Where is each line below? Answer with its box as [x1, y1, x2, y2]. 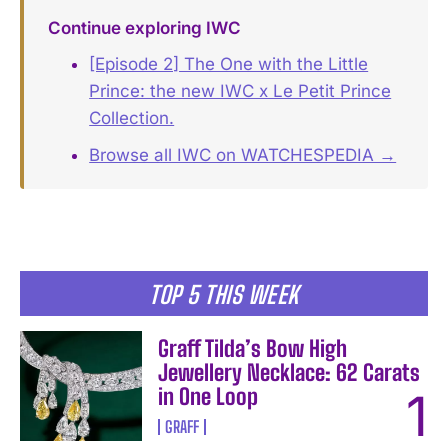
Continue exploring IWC [47, 18, 241, 39]
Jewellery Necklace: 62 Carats [158, 358, 421, 386]
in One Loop [158, 382, 259, 410]
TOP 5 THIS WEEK [149, 279, 299, 309]
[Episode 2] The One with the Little [89, 53, 369, 74]
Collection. [89, 107, 175, 128]
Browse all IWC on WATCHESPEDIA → [89, 144, 397, 165]
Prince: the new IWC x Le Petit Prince [89, 80, 392, 101]
